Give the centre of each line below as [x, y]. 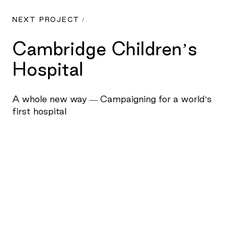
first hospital [39, 111]
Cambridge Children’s [105, 48]
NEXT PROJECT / [49, 19]
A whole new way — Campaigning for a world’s [112, 99]
